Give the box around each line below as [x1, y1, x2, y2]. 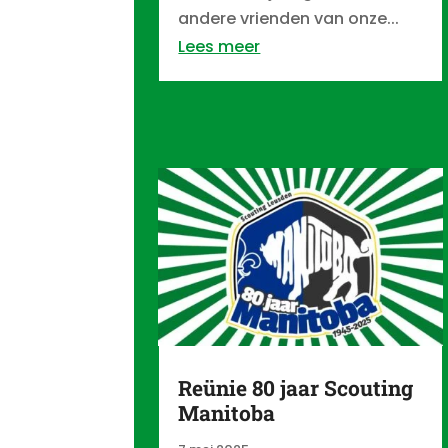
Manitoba [178, 398, 276, 427]
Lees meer [178, 34, 261, 58]
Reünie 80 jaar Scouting [178, 373, 414, 402]
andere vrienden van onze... [178, 6, 400, 30]
